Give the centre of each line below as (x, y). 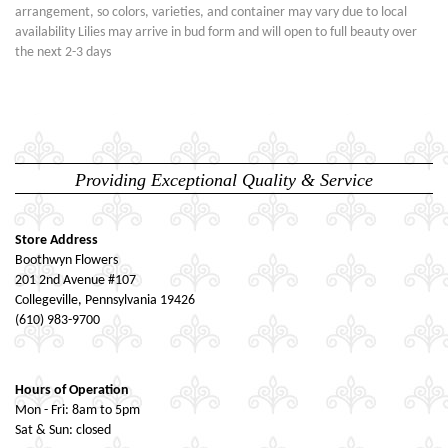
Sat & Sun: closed (63, 431)
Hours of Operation (72, 391)
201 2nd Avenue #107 (75, 281)
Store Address (56, 241)
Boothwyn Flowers (66, 261)
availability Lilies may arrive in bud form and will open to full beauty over (216, 33)
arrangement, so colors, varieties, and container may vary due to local (211, 13)
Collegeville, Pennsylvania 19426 (105, 301)
